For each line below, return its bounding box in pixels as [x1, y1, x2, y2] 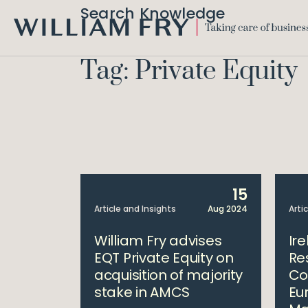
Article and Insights [94, 203, 176, 214]
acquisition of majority [94, 265, 243, 285]
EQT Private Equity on [94, 248, 234, 267]
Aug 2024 [207, 203, 247, 214]
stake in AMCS [94, 283, 190, 302]
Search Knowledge [80, 3, 225, 24]
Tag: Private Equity [80, 55, 298, 88]
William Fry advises [94, 231, 222, 250]
